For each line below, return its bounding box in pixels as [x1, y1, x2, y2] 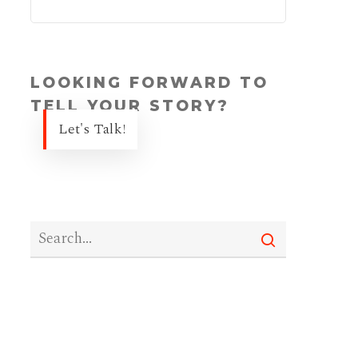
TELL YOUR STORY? [30, 97, 229, 115]
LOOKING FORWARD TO [30, 74, 268, 92]
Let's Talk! [58, 118, 126, 140]
